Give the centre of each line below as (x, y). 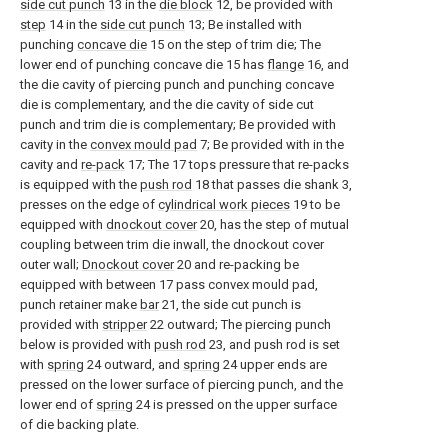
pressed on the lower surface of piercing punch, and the (181, 384)
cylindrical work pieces (224, 204)
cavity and (50, 164)
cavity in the (55, 144)
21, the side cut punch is (230, 304)
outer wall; (51, 264)
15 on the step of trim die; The (234, 44)
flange (285, 64)
